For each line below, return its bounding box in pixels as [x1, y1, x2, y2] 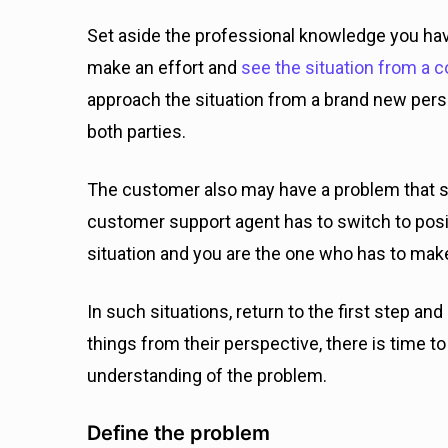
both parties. [87, 121, 190, 142]
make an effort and [87, 57, 237, 78]
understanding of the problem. [87, 365, 331, 386]
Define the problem [87, 421, 270, 445]
